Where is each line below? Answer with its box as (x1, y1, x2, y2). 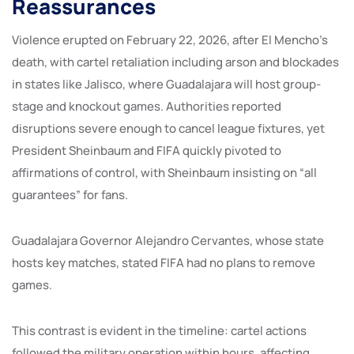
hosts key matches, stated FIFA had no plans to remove (12, 254, 315, 271)
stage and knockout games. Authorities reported (12, 97, 281, 115)
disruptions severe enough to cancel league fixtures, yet (12, 119, 325, 137)
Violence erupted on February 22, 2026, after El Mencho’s (12, 31, 328, 48)
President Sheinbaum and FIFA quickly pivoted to (12, 141, 281, 159)
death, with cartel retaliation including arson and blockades (12, 53, 339, 70)
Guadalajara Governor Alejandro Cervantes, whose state (12, 232, 324, 249)
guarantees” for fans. (12, 186, 128, 203)
